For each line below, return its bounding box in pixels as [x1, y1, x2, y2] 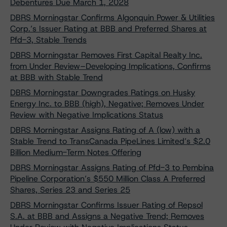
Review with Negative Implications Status [10, 109, 163, 120]
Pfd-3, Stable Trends [10, 34, 87, 45]
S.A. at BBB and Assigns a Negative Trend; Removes [10, 211, 204, 221]
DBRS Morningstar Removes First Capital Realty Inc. [10, 50, 202, 60]
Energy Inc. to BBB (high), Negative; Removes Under [10, 98, 204, 109]
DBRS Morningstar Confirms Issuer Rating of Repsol [10, 200, 203, 210]
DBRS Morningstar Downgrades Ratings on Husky [10, 87, 195, 98]
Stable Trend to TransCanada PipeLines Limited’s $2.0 [10, 136, 210, 146]
